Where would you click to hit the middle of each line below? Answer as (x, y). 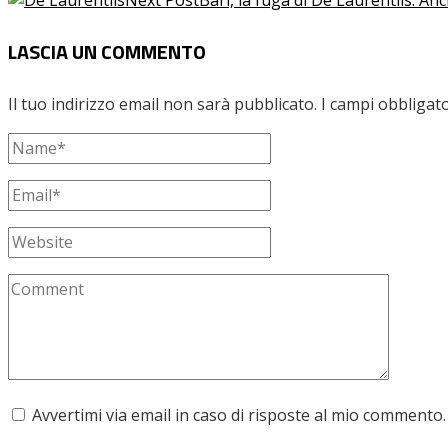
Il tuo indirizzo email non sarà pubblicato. (162, 103)
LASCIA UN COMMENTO (107, 52)
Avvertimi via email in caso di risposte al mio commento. (239, 414)
